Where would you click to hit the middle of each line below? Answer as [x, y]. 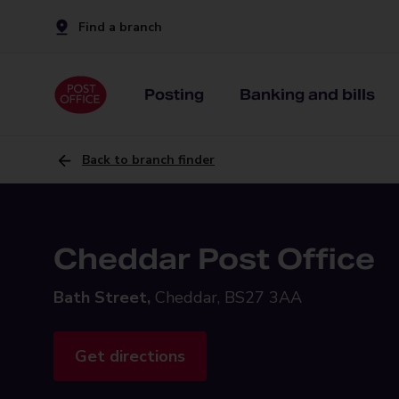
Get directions [130, 356]
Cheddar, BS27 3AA [228, 297]
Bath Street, [102, 297]
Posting [174, 94]
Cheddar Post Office [214, 259]
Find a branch [120, 27]
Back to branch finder [148, 160]
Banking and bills [307, 94]
